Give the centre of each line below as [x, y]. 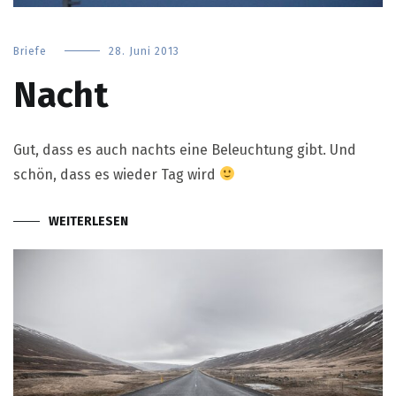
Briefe [30, 51]
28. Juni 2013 [144, 51]
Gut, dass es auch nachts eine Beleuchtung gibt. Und [185, 149]
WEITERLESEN [88, 221]
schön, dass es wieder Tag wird [116, 174]
